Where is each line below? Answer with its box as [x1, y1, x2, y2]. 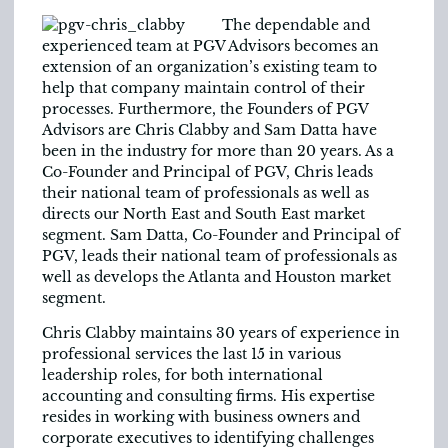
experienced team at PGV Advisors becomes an [42, 36, 379, 55]
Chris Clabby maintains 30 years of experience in [42, 324, 400, 343]
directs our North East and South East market [42, 204, 365, 223]
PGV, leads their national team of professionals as [42, 246, 397, 265]
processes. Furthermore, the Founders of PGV [42, 99, 368, 118]
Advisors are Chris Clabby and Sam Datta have [42, 120, 377, 139]
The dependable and [222, 15, 370, 34]
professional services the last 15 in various [42, 345, 341, 364]
